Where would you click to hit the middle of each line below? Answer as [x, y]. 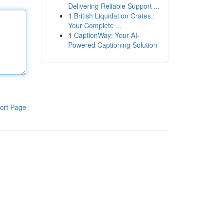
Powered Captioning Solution [112, 45]
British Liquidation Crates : [114, 16]
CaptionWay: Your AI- [107, 35]
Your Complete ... [95, 25]
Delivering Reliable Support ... [114, 6]
